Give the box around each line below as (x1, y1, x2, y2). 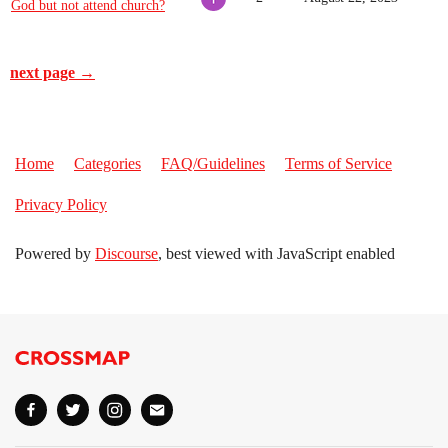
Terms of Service (285, 155, 392, 172)
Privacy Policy (15, 196, 107, 213)
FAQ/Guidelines (161, 155, 265, 172)
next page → (10, 64, 95, 81)
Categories (74, 155, 141, 172)
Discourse (95, 245, 158, 262)
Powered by (15, 245, 95, 262)
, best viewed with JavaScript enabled (158, 245, 395, 262)
